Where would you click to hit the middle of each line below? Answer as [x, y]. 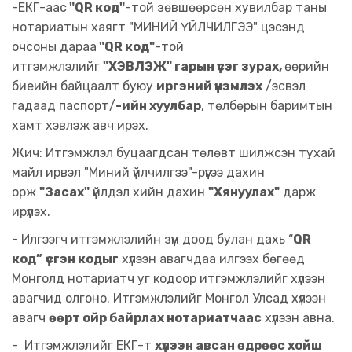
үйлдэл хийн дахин [149, 192]
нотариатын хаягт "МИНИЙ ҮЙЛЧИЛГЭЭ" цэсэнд [158, 27]
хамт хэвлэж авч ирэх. [80, 125]
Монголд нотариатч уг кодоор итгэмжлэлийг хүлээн [169, 279]
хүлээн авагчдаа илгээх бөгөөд [212, 259]
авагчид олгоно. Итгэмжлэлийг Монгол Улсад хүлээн [169, 298]
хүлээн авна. [298, 318]
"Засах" [64, 192]
